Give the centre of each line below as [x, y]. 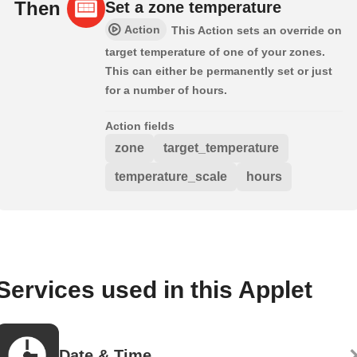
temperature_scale [171, 177]
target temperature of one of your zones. [215, 52]
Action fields [140, 126]
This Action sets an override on [257, 31]
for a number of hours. [166, 90]
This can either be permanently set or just [219, 71]
